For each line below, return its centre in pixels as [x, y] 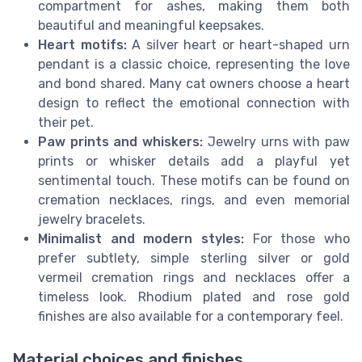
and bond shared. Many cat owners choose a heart [194, 83]
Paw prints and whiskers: [121, 141]
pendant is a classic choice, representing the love [194, 64]
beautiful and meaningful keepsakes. [151, 25]
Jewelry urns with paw [277, 141]
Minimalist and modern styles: [141, 238]
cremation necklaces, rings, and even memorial [194, 200]
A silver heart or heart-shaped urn [238, 44]
